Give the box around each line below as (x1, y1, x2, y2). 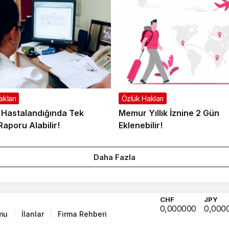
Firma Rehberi (58, 209, 107, 218)
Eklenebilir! (118, 120, 163, 131)
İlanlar (21, 209, 44, 218)
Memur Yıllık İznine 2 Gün (118, 108, 219, 119)
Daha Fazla (94, 152, 135, 163)
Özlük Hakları (121, 94, 164, 103)
